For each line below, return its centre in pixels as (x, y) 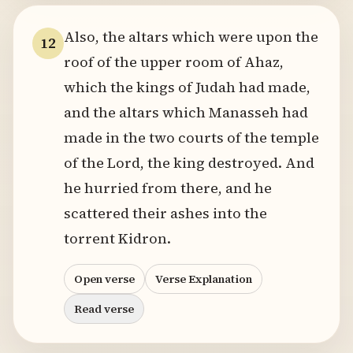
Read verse (104, 309)
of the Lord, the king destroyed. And (189, 163)
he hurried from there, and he (168, 188)
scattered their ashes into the (165, 213)
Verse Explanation (204, 279)
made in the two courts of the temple (191, 137)
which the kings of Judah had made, (187, 87)
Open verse (104, 279)
